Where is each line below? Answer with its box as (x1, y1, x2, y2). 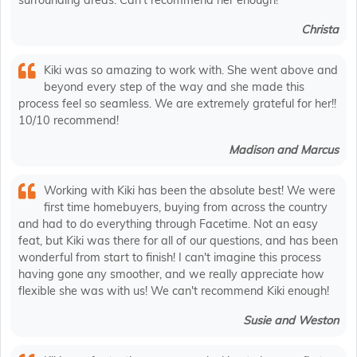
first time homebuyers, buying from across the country (44, 200, 328, 215)
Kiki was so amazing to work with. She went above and (44, 63, 338, 78)
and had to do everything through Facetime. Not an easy (18, 217, 318, 232)
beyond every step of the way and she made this (44, 80, 304, 95)
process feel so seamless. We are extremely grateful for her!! (18, 96, 336, 112)
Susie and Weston (243, 313, 339, 328)
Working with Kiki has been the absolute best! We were (44, 183, 335, 198)
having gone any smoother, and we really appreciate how (18, 267, 324, 282)
